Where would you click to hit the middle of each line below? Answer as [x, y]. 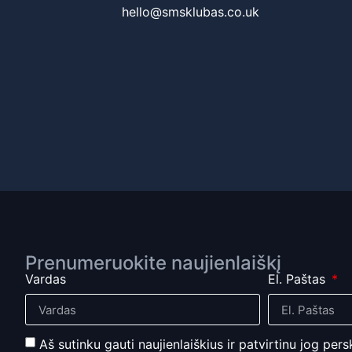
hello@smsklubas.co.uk [191, 11]
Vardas [46, 279]
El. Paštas [299, 279]
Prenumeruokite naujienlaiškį [153, 263]
